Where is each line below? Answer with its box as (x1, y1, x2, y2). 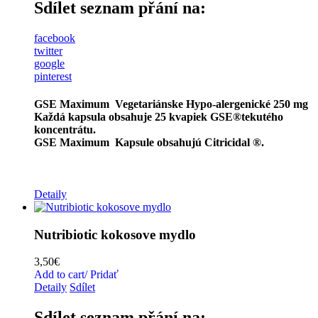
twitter (34, 44, 62, 57)
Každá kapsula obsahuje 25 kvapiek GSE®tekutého (34, 110, 283, 123)
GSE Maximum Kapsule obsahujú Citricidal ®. (34, 136, 264, 148)
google (34, 57, 65, 70)
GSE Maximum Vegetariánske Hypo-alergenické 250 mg (34, 97, 308, 110)
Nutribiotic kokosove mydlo (34, 226, 196, 242)
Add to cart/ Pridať (34, 268, 119, 281)
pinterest (34, 70, 72, 82)
